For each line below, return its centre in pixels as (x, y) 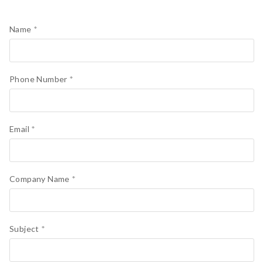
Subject (26, 229)
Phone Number (40, 79)
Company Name (41, 179)
